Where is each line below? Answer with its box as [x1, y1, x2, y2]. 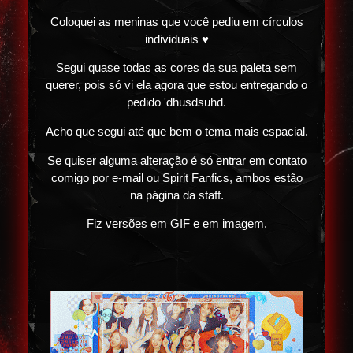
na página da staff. [129, 188, 224, 202]
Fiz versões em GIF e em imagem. [86, 217, 267, 231]
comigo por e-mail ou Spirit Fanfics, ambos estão [50, 171, 303, 184]
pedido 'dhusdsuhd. [127, 96, 226, 110]
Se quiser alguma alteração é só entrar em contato [46, 154, 307, 167]
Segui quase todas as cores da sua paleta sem [56, 61, 297, 75]
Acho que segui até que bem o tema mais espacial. [45, 124, 308, 138]
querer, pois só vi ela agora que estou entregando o [46, 79, 307, 92]
